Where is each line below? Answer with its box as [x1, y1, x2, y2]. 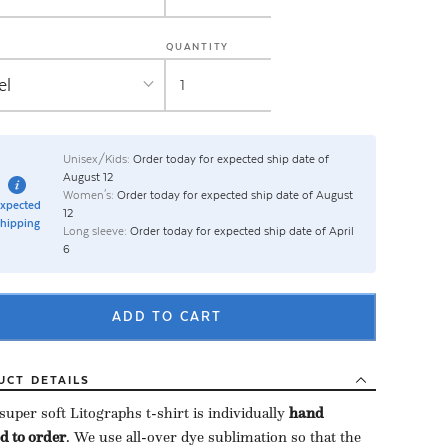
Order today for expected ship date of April [126, 224, 354, 239]
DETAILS [30, 373, 91, 388]
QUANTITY [166, 40, 230, 52]
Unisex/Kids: [62, 152, 130, 167]
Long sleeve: [62, 224, 127, 239]
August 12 [62, 170, 113, 185]
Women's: [62, 188, 114, 203]
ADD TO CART [111, 309, 223, 325]
